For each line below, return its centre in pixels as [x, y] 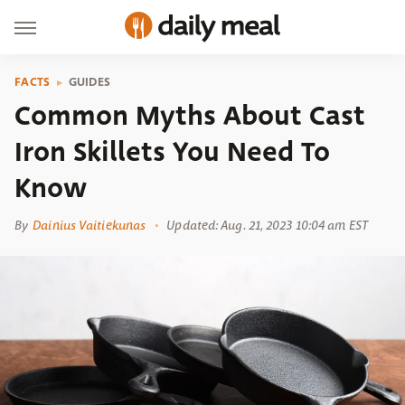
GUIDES [89, 82]
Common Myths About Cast [190, 116]
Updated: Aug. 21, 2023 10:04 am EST [267, 225]
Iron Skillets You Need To [172, 152]
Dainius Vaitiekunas [89, 225]
